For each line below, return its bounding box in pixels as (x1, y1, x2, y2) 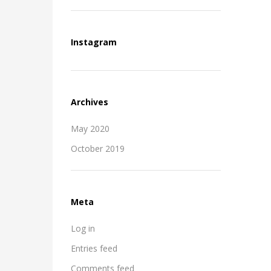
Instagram (71, 36, 117, 48)
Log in (71, 222, 95, 234)
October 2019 (71, 142, 125, 154)
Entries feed (71, 242, 117, 254)
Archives (71, 96, 108, 108)
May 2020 (71, 122, 109, 134)
